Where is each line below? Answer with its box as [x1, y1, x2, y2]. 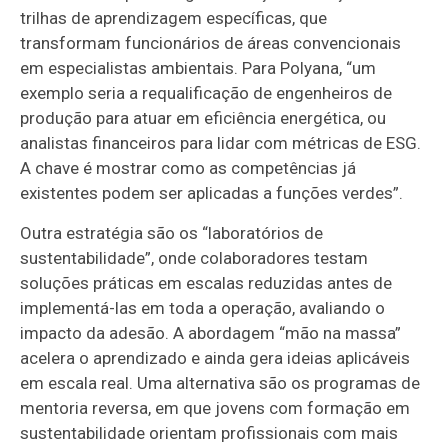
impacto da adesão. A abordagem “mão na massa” [20, 323, 402, 343]
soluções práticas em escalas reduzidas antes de [20, 273, 393, 293]
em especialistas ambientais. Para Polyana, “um [20, 58, 377, 78]
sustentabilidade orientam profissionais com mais [20, 423, 399, 443]
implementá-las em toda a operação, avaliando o [20, 298, 386, 318]
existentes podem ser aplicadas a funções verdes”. [20, 183, 404, 203]
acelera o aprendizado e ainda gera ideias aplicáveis [20, 348, 411, 368]
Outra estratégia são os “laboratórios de [20, 223, 324, 243]
